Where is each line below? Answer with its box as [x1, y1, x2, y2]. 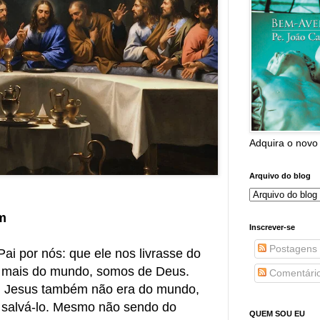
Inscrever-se [249, 222, 295, 231]
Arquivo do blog [249, 171, 311, 180]
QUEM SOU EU [249, 309, 305, 318]
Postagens [266, 242, 317, 254]
